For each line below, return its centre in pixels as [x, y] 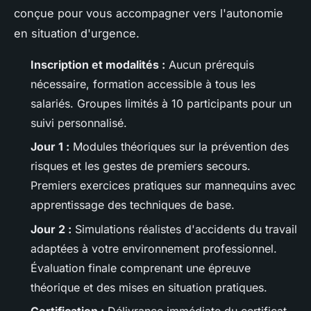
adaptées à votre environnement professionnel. [154, 248]
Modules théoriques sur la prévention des [179, 147]
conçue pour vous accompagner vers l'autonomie [149, 13]
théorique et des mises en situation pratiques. [149, 287]
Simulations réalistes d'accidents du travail [184, 229]
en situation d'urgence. [77, 33]
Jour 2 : [51, 229]
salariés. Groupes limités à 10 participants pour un [161, 103]
